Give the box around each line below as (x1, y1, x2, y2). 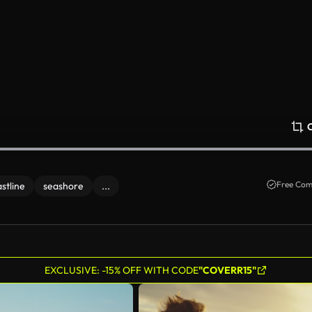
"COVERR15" (198, 264, 256, 276)
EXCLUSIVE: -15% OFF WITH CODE (45, 264, 198, 276)
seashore (43, 180, 84, 192)
